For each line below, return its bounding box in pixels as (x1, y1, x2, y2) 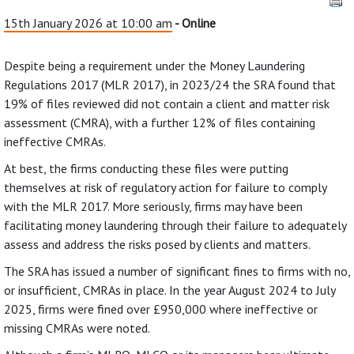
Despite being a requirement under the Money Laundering (4, 57, 305, 73)
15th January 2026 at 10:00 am (4, 14, 172, 31)
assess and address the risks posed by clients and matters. (4, 235, 311, 252)
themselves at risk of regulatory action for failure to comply (4, 179, 326, 195)
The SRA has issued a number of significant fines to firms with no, (4, 262, 350, 279)
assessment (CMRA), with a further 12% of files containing (4, 114, 315, 130)
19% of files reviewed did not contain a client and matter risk (4, 95, 330, 111)
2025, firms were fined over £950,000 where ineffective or (4, 300, 318, 317)
